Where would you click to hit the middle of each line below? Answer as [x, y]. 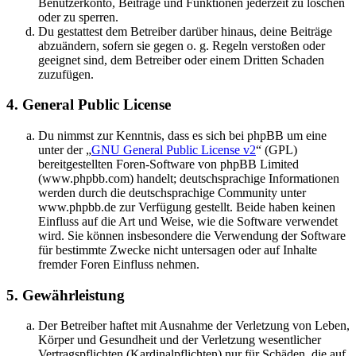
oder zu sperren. [78, 17]
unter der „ [65, 150]
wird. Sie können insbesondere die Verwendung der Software [192, 236]
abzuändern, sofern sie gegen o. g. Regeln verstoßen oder [182, 45]
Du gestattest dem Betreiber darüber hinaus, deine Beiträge [185, 31]
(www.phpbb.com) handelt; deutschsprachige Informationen [189, 179]
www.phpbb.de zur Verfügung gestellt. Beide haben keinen [187, 207]
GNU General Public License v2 [174, 150]
